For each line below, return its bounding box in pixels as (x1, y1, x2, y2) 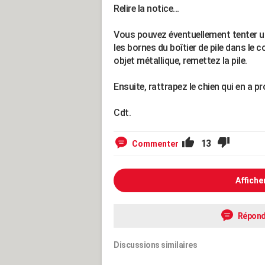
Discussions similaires (114, 240, 197, 250)
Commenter (132, 139, 179, 148)
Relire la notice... (114, 3, 179, 14)
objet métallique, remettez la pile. (114, 55, 247, 66)
